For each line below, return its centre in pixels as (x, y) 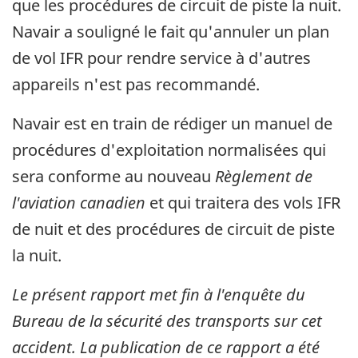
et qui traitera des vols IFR (243, 203)
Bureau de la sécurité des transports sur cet (167, 321)
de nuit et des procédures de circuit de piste (173, 229)
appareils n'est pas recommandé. (136, 85)
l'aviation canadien (79, 203)
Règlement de (264, 177)
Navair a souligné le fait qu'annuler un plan (171, 32)
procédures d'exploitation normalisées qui (169, 150)
